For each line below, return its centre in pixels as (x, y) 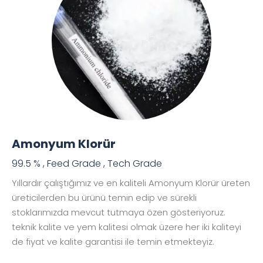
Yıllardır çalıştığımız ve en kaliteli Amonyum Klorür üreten (131, 183)
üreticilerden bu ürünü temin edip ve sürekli (104, 197)
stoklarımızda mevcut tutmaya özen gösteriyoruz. (119, 212)
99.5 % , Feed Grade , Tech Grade (87, 163)
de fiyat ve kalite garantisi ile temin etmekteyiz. (114, 241)
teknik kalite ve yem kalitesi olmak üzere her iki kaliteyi (127, 227)
